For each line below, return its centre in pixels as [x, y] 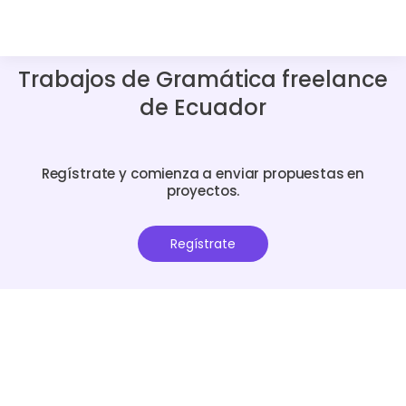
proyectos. [203, 190]
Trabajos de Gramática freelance [203, 79]
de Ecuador [203, 107]
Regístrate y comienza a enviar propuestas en [203, 173]
